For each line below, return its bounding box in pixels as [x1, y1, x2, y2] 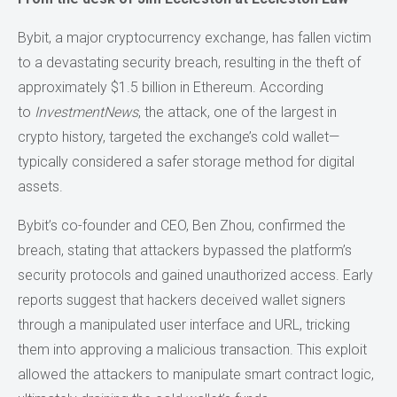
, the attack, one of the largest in [138, 103, 337, 121]
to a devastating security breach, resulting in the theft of [18, 53, 361, 71]
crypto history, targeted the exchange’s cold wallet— [18, 128, 339, 145]
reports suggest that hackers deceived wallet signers [18, 291, 346, 308]
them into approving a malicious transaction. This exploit [18, 340, 367, 358]
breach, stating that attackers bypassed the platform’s [18, 241, 352, 259]
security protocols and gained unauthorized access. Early [18, 266, 373, 284]
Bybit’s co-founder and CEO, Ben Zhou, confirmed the [18, 216, 346, 234]
